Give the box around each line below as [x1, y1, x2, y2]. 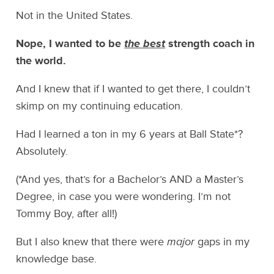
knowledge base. [16, 252, 97, 266]
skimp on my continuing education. [16, 99, 183, 113]
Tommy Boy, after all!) [16, 207, 117, 221]
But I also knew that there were [16, 235, 168, 249]
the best [124, 37, 166, 51]
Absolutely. [16, 144, 68, 158]
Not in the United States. [16, 9, 133, 23]
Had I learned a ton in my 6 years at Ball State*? [16, 127, 243, 141]
